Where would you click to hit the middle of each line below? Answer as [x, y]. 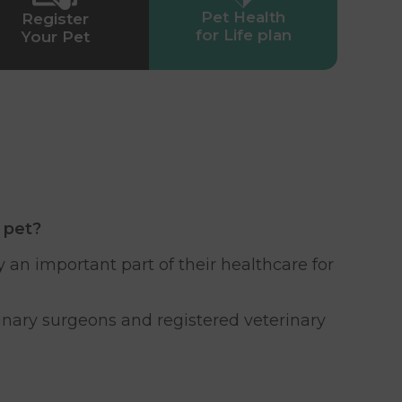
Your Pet [55, 37]
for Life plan [243, 35]
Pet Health [243, 17]
